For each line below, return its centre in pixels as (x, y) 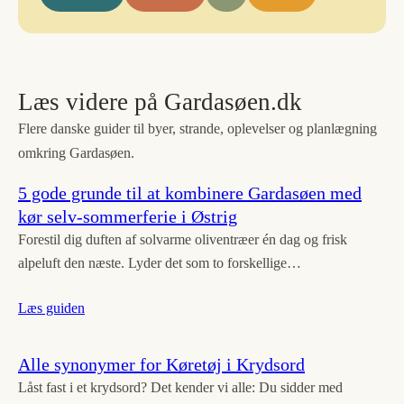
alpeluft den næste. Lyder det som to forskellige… (160, 263)
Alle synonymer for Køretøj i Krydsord (161, 365)
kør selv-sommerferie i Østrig (128, 217)
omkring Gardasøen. (76, 153)
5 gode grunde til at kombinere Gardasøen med (190, 193)
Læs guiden (51, 308)
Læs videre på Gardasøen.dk (160, 102)
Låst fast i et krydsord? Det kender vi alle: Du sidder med (180, 388)
